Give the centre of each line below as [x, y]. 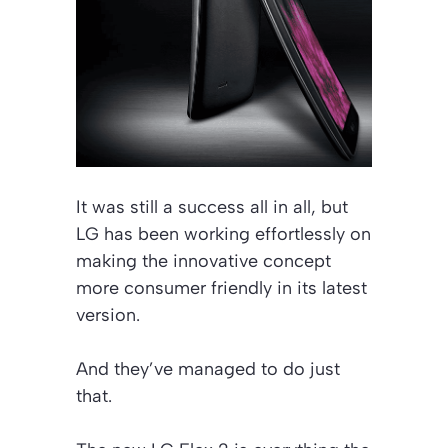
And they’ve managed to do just [208, 369]
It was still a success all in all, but [212, 207]
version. [108, 315]
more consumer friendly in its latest [221, 288]
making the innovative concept [203, 261]
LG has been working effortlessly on [223, 234]
